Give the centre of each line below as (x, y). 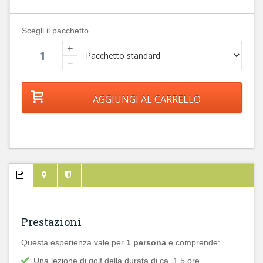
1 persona (146, 242)
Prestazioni (51, 222)
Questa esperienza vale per (74, 242)
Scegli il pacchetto (55, 31)
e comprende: (193, 242)
